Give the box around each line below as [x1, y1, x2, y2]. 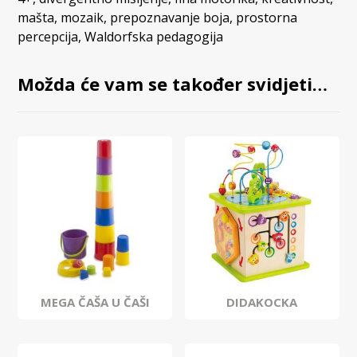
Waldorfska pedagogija [84, 28, 224, 46]
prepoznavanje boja [110, 9, 230, 27]
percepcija [18, 28, 79, 46]
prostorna [236, 9, 298, 27]
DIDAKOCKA [226, 294, 298, 311]
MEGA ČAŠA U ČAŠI [40, 294, 150, 311]
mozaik [61, 9, 104, 27]
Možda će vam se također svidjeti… [18, 72, 328, 96]
